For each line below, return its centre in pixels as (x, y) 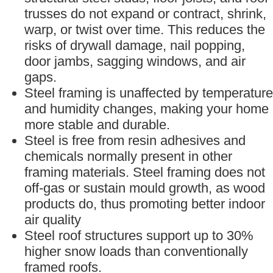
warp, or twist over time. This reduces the (145, 30)
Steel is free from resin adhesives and (135, 141)
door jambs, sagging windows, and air (135, 62)
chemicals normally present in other (128, 157)
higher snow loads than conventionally (136, 252)
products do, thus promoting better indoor (145, 204)
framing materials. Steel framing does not (145, 172)
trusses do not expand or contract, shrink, (145, 14)
